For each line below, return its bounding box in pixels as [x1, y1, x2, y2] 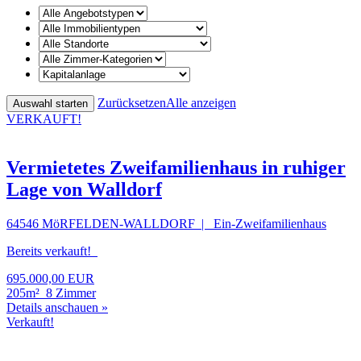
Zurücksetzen [98, 95, 166, 110]
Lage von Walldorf [6, 178, 162, 200]
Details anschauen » [6, 300, 108, 314]
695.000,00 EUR [6, 271, 94, 285]
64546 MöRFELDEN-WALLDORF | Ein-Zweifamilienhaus [6, 216, 326, 230]
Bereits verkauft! [6, 243, 98, 258]
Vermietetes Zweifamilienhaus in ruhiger [6, 156, 346, 178]
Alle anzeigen [166, 95, 236, 110]
